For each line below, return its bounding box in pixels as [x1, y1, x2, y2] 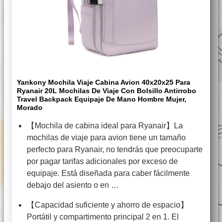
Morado [17, 104, 43, 112]
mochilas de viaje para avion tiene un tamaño [27, 133, 186, 142]
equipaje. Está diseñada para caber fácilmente [27, 169, 190, 178]
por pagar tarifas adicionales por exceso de [27, 157, 178, 166]
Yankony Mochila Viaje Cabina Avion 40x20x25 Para [17, 78, 190, 87]
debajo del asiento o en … [27, 181, 119, 190]
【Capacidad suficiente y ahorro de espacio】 [27, 201, 188, 210]
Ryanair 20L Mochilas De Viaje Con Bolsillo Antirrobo [17, 87, 196, 95]
